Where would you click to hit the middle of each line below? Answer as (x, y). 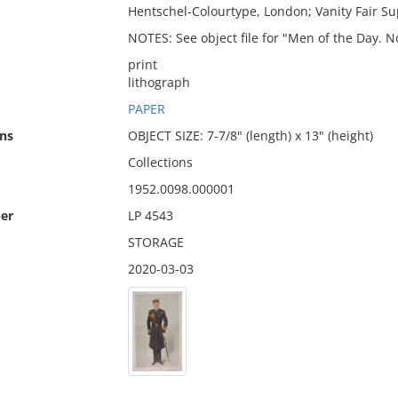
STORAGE (155, 242)
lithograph (159, 82)
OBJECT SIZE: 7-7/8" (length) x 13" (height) (250, 135)
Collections (160, 162)
